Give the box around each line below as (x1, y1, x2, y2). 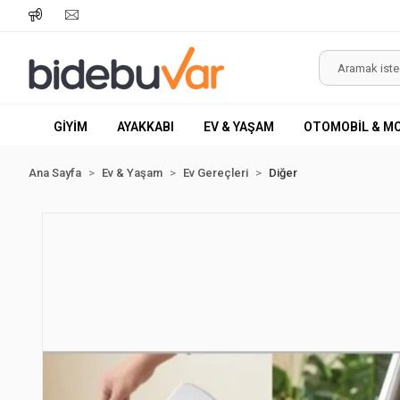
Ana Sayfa (29, 166, 81, 179)
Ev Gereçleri (183, 166, 248, 179)
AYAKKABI (117, 120, 174, 134)
